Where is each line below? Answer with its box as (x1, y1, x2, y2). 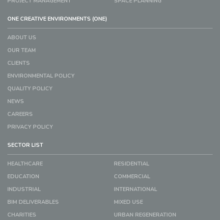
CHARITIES (7, 211, 36, 219)
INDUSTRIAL (7, 185, 41, 193)
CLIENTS (7, 59, 30, 67)
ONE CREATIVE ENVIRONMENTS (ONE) (7, 15, 107, 23)
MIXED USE (113, 198, 143, 206)
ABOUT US (7, 33, 36, 41)
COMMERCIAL (113, 172, 150, 180)
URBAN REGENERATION (113, 211, 176, 219)
